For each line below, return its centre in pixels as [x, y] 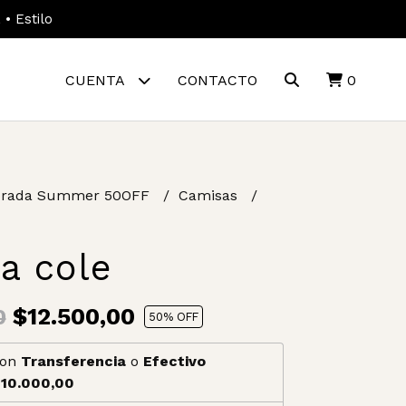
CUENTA [97, 80]
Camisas [210, 195]
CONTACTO [217, 80]
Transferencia [73, 361]
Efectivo [174, 361]
